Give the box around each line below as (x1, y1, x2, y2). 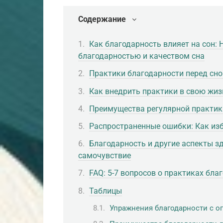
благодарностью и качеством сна (78, 51, 205, 61)
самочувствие (78, 151, 131, 161)
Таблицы (89, 186, 122, 196)
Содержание (78, 14, 126, 24)
